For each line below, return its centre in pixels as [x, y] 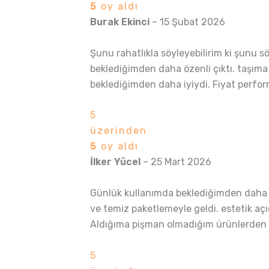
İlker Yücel [116, 162]
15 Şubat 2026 [192, 22]
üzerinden [119, 131]
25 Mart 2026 [181, 162]
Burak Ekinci [121, 22]
